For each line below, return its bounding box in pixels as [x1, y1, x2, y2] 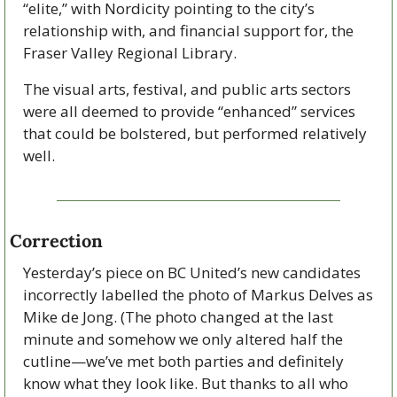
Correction [10, 229, 103, 252]
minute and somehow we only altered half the [23, 328, 343, 349]
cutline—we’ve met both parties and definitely [23, 350, 344, 371]
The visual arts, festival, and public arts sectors [23, 78, 351, 99]
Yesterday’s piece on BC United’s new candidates [23, 261, 361, 283]
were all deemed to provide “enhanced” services [23, 100, 355, 121]
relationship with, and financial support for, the [23, 19, 354, 41]
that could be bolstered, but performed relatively [23, 122, 367, 144]
